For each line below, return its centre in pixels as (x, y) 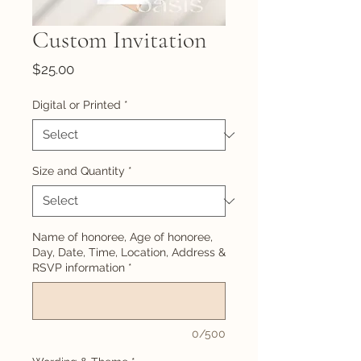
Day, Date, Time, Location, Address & (129, 252)
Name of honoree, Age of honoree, (122, 237)
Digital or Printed (77, 105)
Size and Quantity (79, 171)
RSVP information (79, 268)
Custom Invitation (119, 40)
